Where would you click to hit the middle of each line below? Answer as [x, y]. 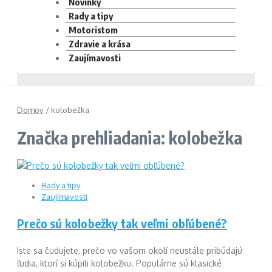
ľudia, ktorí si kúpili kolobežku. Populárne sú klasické [119, 263]
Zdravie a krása [100, 44]
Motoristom [93, 30]
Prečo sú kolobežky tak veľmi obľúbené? [122, 223]
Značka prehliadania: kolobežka [130, 137]
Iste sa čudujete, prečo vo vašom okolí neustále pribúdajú [130, 250]
